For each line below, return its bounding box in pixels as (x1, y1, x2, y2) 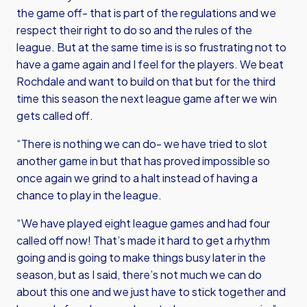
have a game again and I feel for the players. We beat (16, 57, 284, 71)
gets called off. (16, 108, 93, 123)
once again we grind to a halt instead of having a (16, 171, 258, 185)
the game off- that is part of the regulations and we (16, 5, 276, 20)
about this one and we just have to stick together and (16, 284, 286, 299)
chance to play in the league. (16, 188, 162, 202)
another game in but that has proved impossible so (16, 153, 270, 168)
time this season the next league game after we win (16, 91, 277, 106)
